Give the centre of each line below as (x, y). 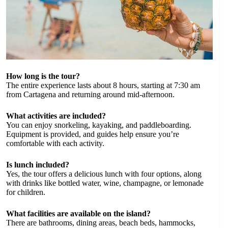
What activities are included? (56, 116)
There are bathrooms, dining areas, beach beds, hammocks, (101, 222)
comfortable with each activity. (55, 143)
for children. (26, 192)
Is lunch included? (38, 164)
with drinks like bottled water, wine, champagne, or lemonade (105, 183)
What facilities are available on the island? (78, 213)
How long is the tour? (43, 76)
